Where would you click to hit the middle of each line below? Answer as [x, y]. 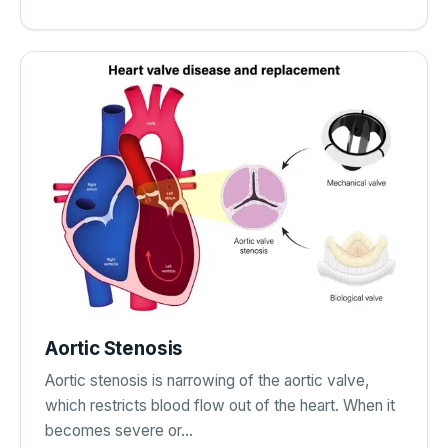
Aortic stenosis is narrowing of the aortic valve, [207, 381]
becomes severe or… [119, 431]
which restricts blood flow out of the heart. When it [220, 406]
